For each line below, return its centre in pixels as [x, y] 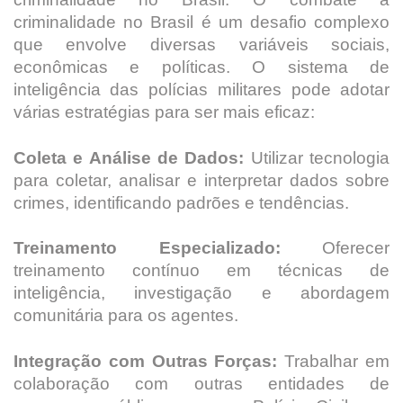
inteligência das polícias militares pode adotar [201, 90]
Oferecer [335, 248]
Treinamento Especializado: [147, 248]
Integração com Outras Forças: [145, 361]
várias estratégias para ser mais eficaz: [164, 112]
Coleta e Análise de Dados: [129, 157]
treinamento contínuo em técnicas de [201, 271]
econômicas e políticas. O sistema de [201, 67]
